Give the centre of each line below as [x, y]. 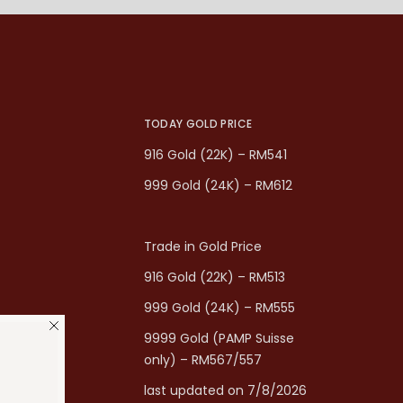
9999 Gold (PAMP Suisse [219, 339]
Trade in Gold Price [202, 247]
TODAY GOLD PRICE [198, 124]
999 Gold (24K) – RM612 [218, 186]
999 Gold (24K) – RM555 [219, 308]
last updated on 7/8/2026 [225, 391]
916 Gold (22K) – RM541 [215, 155]
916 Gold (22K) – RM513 [214, 278]
